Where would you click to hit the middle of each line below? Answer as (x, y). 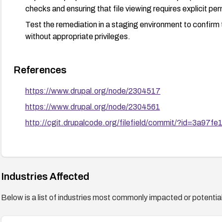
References (40, 70)
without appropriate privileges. (78, 36)
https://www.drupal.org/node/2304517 (93, 91)
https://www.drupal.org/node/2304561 (92, 107)
